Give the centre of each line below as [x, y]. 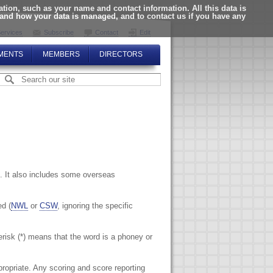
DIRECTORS [121, 54]
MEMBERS [61, 54]
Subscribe [58, 32]
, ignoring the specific [95, 205]
